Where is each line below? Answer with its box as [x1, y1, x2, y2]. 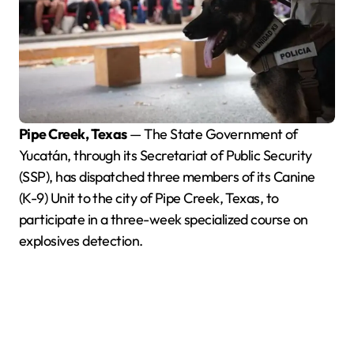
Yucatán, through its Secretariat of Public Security [19, 145, 312, 164]
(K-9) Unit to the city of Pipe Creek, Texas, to [19, 188, 279, 207]
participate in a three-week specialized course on [19, 209, 308, 228]
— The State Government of [126, 124, 298, 143]
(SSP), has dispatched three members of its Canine [19, 167, 315, 186]
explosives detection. [19, 231, 143, 250]
